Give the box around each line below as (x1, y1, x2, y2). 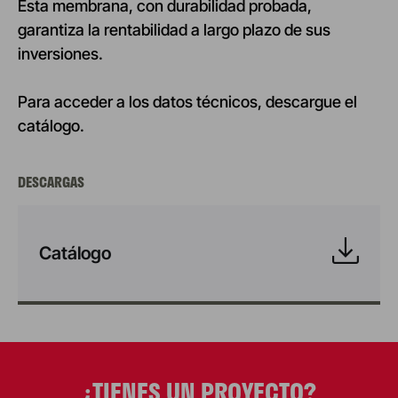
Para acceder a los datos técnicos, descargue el (18, 92, 357, 111)
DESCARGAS (18, 170, 84, 193)
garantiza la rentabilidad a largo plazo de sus (18, 20, 330, 39)
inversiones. (18, 44, 103, 63)
